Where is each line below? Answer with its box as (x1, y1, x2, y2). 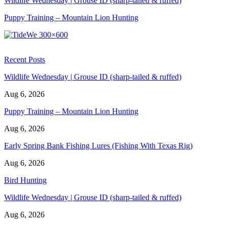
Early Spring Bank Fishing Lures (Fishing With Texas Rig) (4, 141, 193, 150)
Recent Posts (4, 55, 45, 64)
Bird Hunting (4, 175, 47, 184)
